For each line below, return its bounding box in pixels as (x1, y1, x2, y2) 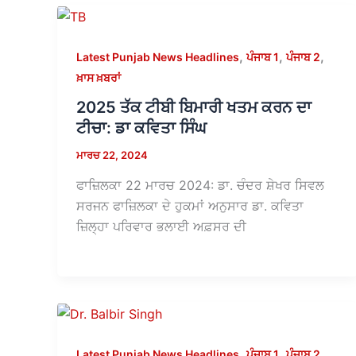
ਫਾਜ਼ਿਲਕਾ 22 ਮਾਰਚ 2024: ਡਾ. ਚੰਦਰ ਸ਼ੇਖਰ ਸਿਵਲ (76, 176, 324, 193)
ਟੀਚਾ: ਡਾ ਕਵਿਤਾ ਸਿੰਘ (76, 118, 207, 138)
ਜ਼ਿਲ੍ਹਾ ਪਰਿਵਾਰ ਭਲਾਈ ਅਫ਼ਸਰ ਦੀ (76, 218, 246, 234)
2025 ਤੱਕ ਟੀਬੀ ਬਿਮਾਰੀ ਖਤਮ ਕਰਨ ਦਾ (76, 98, 311, 118)
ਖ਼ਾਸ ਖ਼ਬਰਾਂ (76, 70, 121, 84)
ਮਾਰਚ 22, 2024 (76, 149, 148, 162)
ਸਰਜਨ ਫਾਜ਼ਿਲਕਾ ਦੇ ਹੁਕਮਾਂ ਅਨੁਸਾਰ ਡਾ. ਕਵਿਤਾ (76, 197, 304, 214)
